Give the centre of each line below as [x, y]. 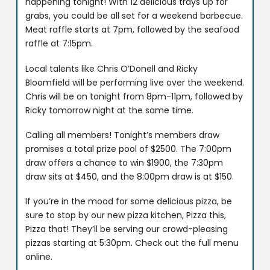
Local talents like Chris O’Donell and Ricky [112, 68]
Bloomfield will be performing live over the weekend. [135, 82]
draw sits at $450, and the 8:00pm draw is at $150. [130, 177]
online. [39, 257]
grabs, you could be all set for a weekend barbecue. [134, 16]
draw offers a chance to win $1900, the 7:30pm [124, 163]
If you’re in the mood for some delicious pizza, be [129, 202]
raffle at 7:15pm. [59, 44]
